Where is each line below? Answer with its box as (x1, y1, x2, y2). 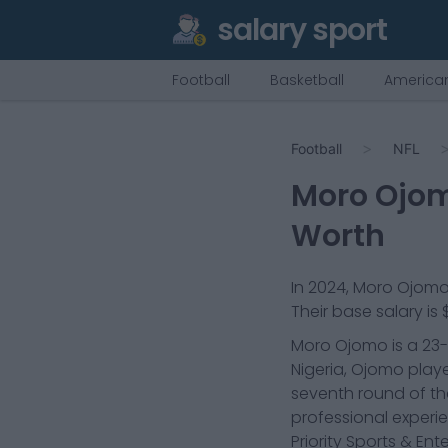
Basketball (270, 70, 344, 90)
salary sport (217, 9, 387, 51)
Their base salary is (290, 300, 438, 323)
